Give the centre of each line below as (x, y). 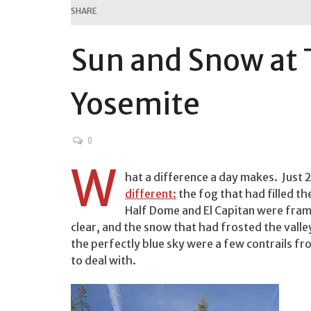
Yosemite (135, 104)
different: (151, 194)
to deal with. (103, 260)
